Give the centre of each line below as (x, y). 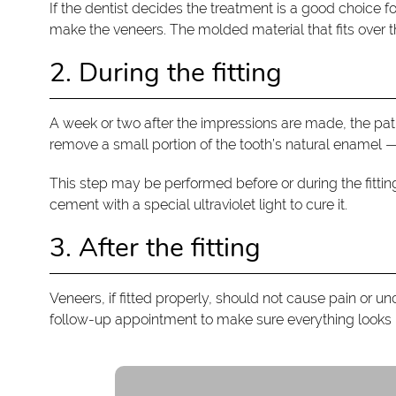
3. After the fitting (155, 248)
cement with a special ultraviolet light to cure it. (198, 205)
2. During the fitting (165, 73)
